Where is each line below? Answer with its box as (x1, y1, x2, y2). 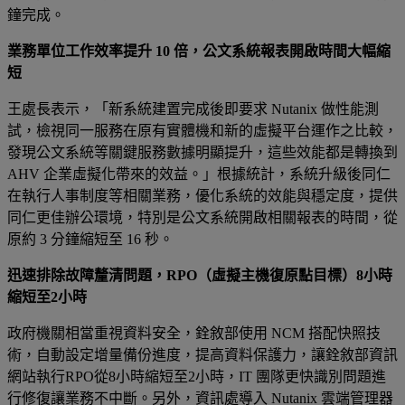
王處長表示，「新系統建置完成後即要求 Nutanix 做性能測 (7, 100, 379, 117)
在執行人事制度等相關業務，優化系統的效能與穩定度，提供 (7, 187, 398, 203)
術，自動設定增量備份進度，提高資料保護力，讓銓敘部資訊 (7, 346, 398, 363)
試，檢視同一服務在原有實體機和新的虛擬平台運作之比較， (7, 122, 398, 138)
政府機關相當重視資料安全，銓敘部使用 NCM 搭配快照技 (7, 325, 381, 341)
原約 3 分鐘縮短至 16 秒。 (7, 231, 174, 247)
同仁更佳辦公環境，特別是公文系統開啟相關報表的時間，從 (7, 209, 398, 225)
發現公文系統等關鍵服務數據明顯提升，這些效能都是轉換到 (7, 144, 398, 160)
